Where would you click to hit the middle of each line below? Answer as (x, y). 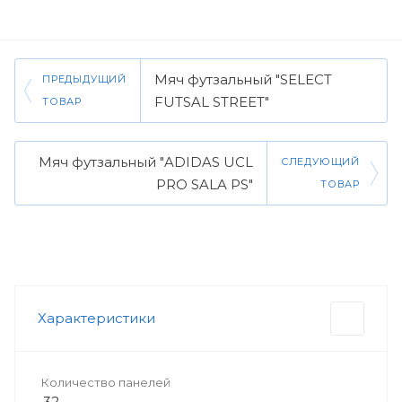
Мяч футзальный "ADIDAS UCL (145, 162)
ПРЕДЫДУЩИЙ (84, 79)
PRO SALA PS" (204, 184)
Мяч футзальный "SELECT (243, 79)
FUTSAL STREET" (212, 102)
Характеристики (96, 318)
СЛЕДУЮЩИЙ (320, 162)
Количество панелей (106, 382)
